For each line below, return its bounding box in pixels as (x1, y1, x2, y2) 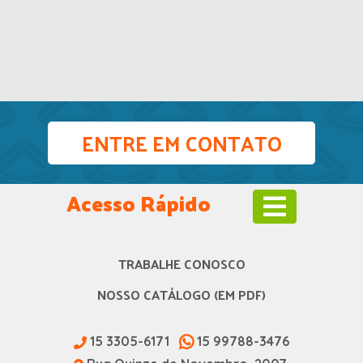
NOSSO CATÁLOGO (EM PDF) (97, 283, 266, 307)
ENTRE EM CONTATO (81, 124, 282, 163)
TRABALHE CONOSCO (117, 252, 246, 276)
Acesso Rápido (66, 184, 211, 223)
